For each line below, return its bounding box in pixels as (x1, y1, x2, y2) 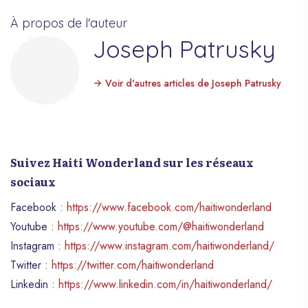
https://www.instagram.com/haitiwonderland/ (65, 237, 274, 254)
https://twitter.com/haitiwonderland (52, 256, 214, 273)
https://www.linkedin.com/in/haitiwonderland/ (58, 276, 272, 292)
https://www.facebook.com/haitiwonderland (67, 199, 272, 215)
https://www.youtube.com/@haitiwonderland (58, 218, 264, 234)
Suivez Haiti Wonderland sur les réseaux (10, 153, 254, 170)
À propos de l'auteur (10, 14, 127, 31)
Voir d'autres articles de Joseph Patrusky (102, 76, 281, 90)
